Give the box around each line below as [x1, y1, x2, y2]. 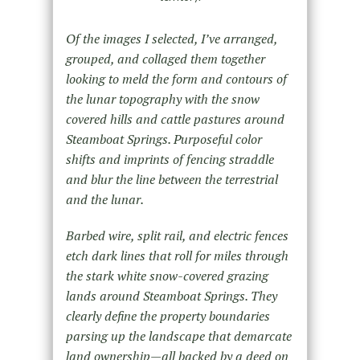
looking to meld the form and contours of [65, 70, 287, 88]
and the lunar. [65, 190, 144, 209]
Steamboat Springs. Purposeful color [65, 130, 262, 149]
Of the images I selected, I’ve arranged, [65, 30, 277, 48]
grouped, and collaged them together [65, 50, 265, 68]
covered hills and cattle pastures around [65, 110, 284, 129]
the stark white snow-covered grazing [65, 267, 268, 285]
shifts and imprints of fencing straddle [65, 150, 274, 169]
